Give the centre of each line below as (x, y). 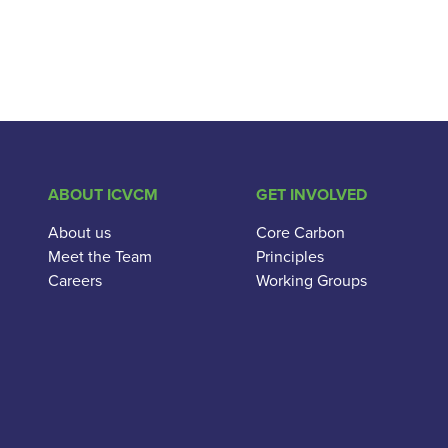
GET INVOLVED (311, 194)
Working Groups (311, 280)
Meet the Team (100, 256)
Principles (290, 256)
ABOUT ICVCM (103, 194)
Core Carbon (300, 232)
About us (79, 232)
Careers (75, 280)
